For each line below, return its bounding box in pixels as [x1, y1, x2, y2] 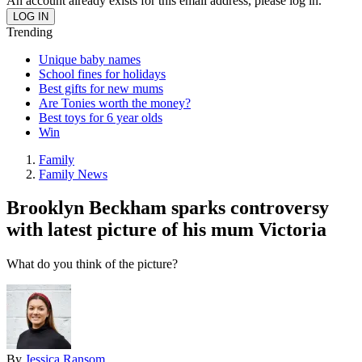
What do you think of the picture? [6, 257, 178, 271]
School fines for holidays [39, 66, 166, 81]
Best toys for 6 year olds [39, 110, 162, 124]
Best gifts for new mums [39, 81, 163, 95]
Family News [39, 166, 107, 181]
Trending [6, 24, 53, 39]
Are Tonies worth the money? [39, 95, 191, 110]
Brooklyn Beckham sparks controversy [6, 197, 329, 219]
